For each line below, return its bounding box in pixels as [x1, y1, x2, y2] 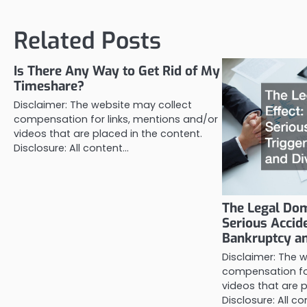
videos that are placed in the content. [14, 126, 202, 140]
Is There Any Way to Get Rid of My [14, 62, 220, 79]
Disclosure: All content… [14, 140, 129, 155]
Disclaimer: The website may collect [14, 97, 192, 112]
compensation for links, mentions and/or [14, 112, 218, 126]
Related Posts [14, 25, 161, 56]
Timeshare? [14, 77, 84, 95]
